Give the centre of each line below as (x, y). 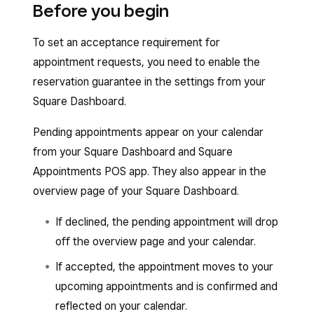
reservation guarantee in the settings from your (149, 82)
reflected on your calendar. (121, 306)
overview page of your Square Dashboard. (136, 191)
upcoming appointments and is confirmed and (166, 286)
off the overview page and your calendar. (156, 241)
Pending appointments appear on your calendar (148, 132)
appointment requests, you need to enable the (146, 62)
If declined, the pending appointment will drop (167, 222)
